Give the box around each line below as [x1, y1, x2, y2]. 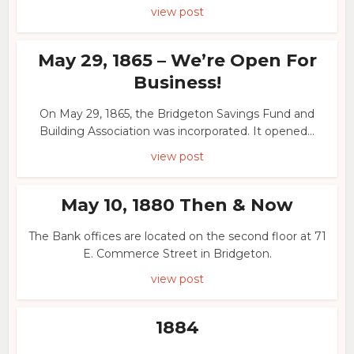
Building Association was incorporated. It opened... [40, 124, 314, 138]
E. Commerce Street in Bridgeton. [82, 247, 272, 261]
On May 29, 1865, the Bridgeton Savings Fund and [40, 107, 314, 121]
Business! [133, 72, 221, 93]
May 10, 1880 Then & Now [61, 194, 293, 216]
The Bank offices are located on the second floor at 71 [28, 229, 326, 243]
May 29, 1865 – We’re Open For [37, 50, 317, 71]
